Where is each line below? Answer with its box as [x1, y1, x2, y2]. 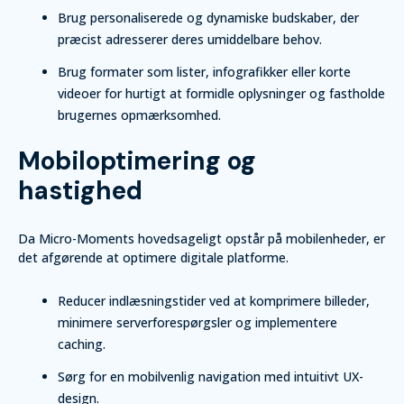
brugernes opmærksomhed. [58, 106, 221, 124]
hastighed [18, 174, 142, 207]
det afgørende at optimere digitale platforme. [18, 249, 289, 266]
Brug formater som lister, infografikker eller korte [58, 63, 351, 80]
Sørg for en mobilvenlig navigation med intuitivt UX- [58, 368, 363, 385]
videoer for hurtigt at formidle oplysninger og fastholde [58, 85, 385, 102]
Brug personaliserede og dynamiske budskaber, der [58, 9, 359, 26]
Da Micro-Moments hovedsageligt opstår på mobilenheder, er [18, 230, 385, 247]
